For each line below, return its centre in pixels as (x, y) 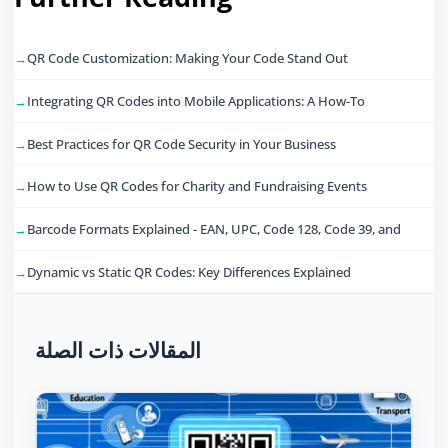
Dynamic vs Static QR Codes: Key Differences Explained (189, 271)
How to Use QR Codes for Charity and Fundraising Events (197, 186)
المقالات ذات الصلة (118, 349)
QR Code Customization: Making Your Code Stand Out (187, 58)
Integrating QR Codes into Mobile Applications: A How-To (196, 100)
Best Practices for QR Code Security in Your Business (181, 143)
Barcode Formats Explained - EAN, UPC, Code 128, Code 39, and (214, 229)
